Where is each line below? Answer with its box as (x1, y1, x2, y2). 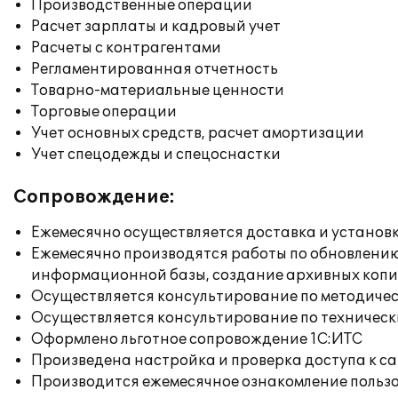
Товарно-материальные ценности (31, 82, 284, 99)
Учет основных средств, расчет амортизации (31, 124, 364, 142)
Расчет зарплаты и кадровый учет (31, 18, 281, 36)
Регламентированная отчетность (31, 60, 278, 78)
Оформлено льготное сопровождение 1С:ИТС (31, 330, 362, 348)
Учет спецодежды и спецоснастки (31, 146, 281, 163)
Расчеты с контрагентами (31, 39, 221, 57)
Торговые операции (31, 103, 177, 121)
